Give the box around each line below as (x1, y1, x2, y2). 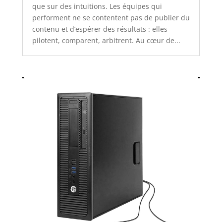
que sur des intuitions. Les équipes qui (32, 1, 162, 11)
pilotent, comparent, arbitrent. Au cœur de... (32, 36, 180, 46)
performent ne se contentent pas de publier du (32, 13, 190, 23)
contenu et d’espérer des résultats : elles (32, 24, 167, 34)
